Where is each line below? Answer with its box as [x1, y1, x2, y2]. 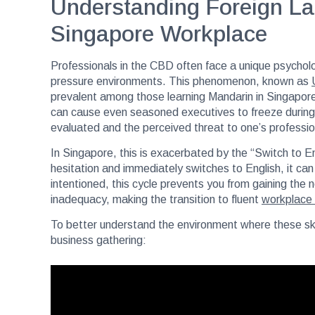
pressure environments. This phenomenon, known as [51, 75, 311, 87]
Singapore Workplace [51, 20, 267, 46]
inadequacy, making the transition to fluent [51, 193, 262, 206]
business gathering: [51, 234, 146, 247]
